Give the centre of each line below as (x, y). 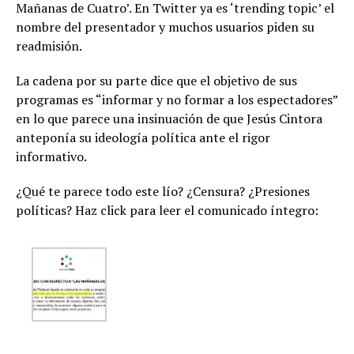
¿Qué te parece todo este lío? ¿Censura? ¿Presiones (163, 191)
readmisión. (49, 45)
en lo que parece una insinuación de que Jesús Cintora (169, 118)
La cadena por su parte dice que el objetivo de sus (156, 80)
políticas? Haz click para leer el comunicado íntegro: (167, 210)
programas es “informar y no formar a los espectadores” (177, 99)
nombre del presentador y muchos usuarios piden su (165, 26)
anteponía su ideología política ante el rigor (143, 137)
